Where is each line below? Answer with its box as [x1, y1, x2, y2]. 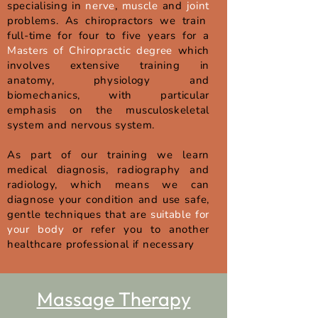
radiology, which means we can [7, 177, 209, 192]
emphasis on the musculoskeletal [7, 103, 209, 117]
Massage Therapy [36, 287, 191, 311]
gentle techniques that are [7, 207, 150, 221]
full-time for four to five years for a [7, 28, 209, 43]
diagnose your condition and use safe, [7, 192, 209, 207]
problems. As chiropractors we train [7, 13, 207, 28]
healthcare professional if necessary [7, 237, 195, 251]
